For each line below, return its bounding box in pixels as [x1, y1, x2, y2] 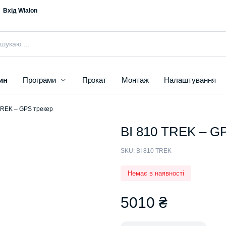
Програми [22, 76, 56, 85]
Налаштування [164, 76, 216, 85]
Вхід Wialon [3, 7, 37, 14]
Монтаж [122, 76, 149, 85]
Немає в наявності [128, 169, 184, 178]
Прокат [82, 76, 107, 85]
